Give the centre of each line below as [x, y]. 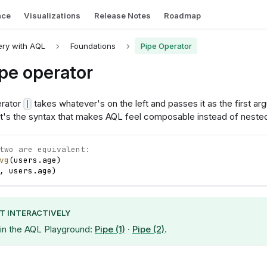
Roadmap [183, 15]
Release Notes [122, 15]
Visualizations [52, 15]
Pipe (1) [110, 229]
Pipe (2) [148, 229]
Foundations [93, 46]
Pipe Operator [166, 46]
